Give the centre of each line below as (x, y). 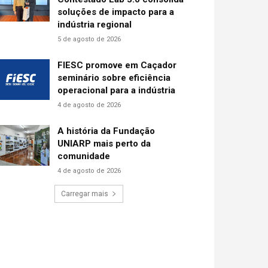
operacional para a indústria (117, 90)
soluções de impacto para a (116, 12)
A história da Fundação (106, 131)
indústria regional (95, 25)
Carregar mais (84, 194)
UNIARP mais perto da (104, 144)
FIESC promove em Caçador (117, 65)
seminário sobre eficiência (114, 78)
